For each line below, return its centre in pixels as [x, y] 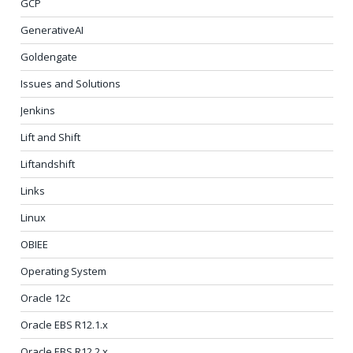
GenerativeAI [52, 30]
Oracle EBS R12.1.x [64, 325]
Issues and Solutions [71, 84]
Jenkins [38, 111]
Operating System [63, 271]
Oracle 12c [45, 298]
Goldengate [49, 57]
